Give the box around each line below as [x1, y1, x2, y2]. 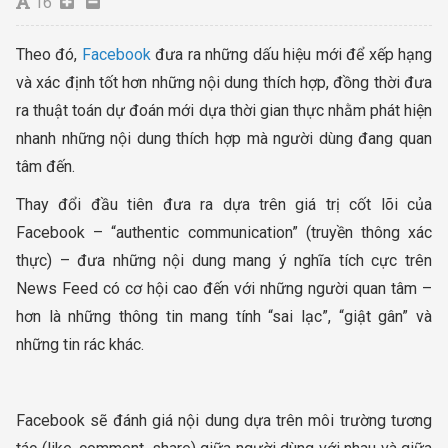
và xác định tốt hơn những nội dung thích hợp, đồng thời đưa [16, 72, 432, 92]
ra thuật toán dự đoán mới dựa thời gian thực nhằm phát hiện [16, 100, 432, 120]
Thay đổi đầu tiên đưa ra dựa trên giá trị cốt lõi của [16, 194, 432, 214]
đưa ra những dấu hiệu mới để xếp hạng [155, 44, 433, 64]
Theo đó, [16, 44, 82, 64]
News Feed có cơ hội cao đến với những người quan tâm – [16, 278, 432, 298]
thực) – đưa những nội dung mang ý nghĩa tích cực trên [16, 250, 432, 270]
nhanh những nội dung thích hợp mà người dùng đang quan [16, 128, 432, 148]
